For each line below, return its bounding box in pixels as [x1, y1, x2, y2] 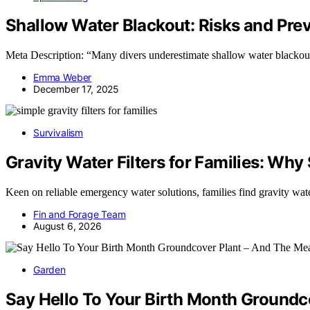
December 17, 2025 [33, 83, 120, 95]
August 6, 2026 [33, 220, 102, 232]
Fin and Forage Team [33, 208, 126, 221]
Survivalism [33, 127, 84, 139]
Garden [33, 264, 66, 276]
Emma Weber [33, 71, 92, 84]
